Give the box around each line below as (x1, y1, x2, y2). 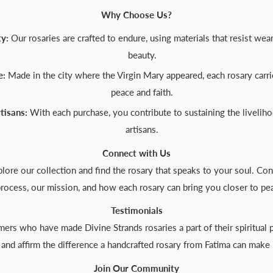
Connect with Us (102, 147, 171, 158)
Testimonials (110, 205, 163, 216)
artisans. (126, 124, 158, 135)
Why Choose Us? (101, 9, 172, 20)
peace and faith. (111, 87, 173, 98)
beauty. (127, 49, 157, 61)
